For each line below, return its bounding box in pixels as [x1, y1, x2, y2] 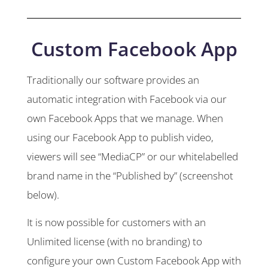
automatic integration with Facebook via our [27, 92, 227, 106]
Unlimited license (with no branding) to [27, 234, 202, 249]
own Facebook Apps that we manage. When [27, 111, 223, 126]
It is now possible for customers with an [27, 215, 206, 230]
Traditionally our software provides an [27, 73, 199, 87]
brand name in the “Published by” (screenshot [27, 169, 233, 183]
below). [27, 188, 59, 202]
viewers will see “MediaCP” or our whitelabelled [27, 150, 238, 164]
